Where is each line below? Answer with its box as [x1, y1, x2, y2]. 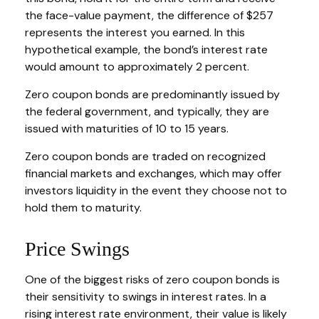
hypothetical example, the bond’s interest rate [25, 42, 268, 58]
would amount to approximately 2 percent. [25, 59, 249, 75]
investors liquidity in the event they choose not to [25, 183, 287, 199]
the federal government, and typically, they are [25, 104, 269, 120]
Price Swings [25, 238, 130, 261]
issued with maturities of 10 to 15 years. [25, 121, 229, 137]
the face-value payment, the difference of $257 [25, 8, 273, 23]
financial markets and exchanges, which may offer [25, 166, 282, 182]
